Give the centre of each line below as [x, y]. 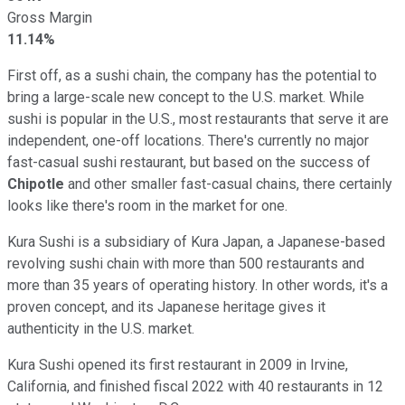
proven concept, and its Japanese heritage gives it [166, 306]
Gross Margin [50, 17]
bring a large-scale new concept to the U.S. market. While [186, 97]
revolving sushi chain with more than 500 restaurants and [186, 263]
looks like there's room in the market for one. [147, 205]
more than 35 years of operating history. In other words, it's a [198, 285]
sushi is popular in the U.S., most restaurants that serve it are [198, 118]
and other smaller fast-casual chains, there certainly [228, 184]
